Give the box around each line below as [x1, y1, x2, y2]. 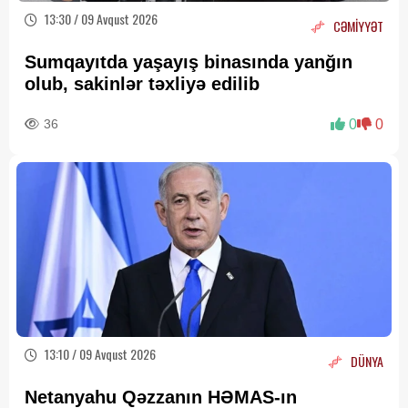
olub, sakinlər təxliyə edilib [25, 74, 265, 95]
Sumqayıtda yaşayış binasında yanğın [25, 52, 352, 73]
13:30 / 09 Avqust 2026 [42, 9, 158, 29]
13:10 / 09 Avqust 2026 [42, 344, 156, 364]
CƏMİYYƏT [333, 15, 383, 36]
